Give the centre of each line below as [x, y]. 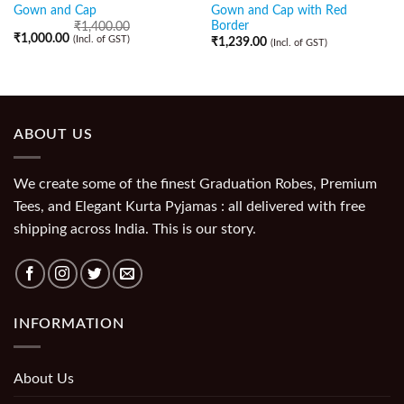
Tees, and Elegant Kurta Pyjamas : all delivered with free [189, 206]
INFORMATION [69, 324]
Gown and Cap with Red [279, 11]
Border [230, 27]
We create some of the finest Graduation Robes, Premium [195, 184]
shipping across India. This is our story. [135, 229]
